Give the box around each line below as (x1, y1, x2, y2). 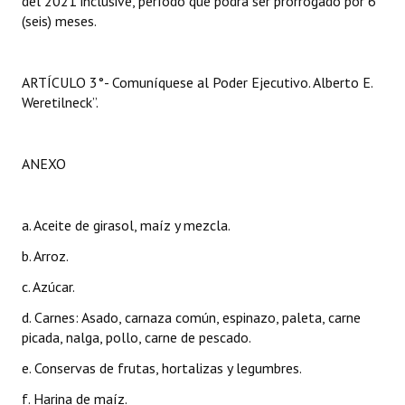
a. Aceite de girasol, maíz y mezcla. (22, 216, 231, 234)
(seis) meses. (22, 12, 97, 30)
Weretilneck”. (22, 93, 99, 111)
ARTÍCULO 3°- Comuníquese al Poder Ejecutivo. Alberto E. (22, 73, 372, 91)
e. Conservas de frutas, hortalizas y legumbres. (22, 359, 302, 377)
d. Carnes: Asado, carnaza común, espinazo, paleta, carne (22, 308, 361, 326)
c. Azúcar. (22, 278, 75, 296)
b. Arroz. (22, 247, 69, 265)
